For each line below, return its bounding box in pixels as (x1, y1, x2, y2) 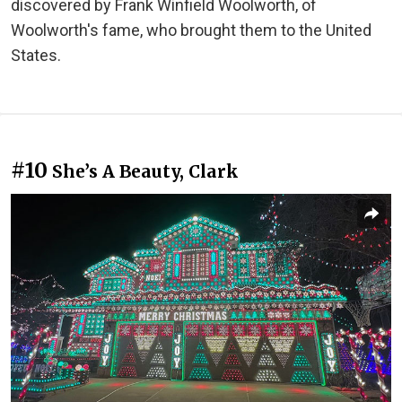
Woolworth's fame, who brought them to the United (11, 20, 371, 39)
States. (11, 45, 65, 65)
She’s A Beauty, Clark (52, 160, 239, 182)
